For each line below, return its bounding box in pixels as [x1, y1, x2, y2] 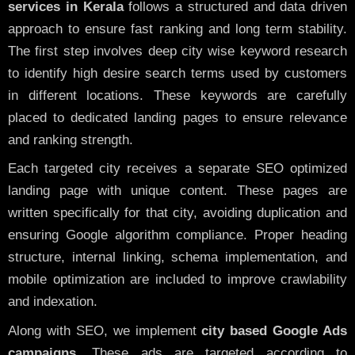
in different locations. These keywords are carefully [8, 87, 347, 103]
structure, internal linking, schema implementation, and [8, 250, 347, 265]
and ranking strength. [8, 132, 133, 147]
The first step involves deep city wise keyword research [8, 43, 347, 59]
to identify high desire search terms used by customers [8, 65, 347, 81]
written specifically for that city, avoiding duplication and [8, 205, 347, 221]
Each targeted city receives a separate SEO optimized [8, 161, 347, 177]
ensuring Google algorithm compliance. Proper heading [8, 227, 347, 243]
